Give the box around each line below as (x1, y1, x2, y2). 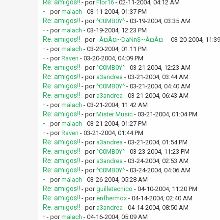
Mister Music (96, 110, 133, 118)
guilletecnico (96, 185, 133, 192)
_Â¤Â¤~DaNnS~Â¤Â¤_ (96, 36, 166, 43)
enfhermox (96, 194, 127, 202)
